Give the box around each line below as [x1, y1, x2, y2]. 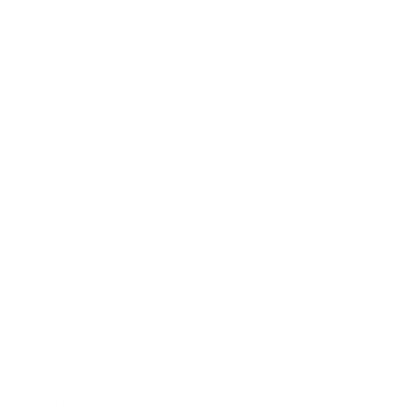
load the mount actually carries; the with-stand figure [18, 137, 352, 156]
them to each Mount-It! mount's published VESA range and [18, 77, 384, 96]
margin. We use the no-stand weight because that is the [18, 117, 366, 136]
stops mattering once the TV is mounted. [18, 157, 274, 176]
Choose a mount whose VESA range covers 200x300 [37, 190, 365, 209]
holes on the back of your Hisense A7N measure [38, 354, 334, 373]
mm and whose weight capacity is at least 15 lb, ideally [38, 210, 386, 229]
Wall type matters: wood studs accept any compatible [37, 253, 382, 272]
